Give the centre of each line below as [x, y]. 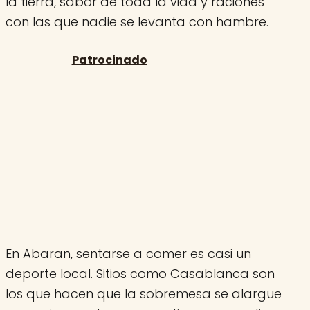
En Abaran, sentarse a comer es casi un [128, 253]
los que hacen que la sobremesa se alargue [144, 293]
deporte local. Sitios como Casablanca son [140, 273]
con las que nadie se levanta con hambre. [137, 21]
